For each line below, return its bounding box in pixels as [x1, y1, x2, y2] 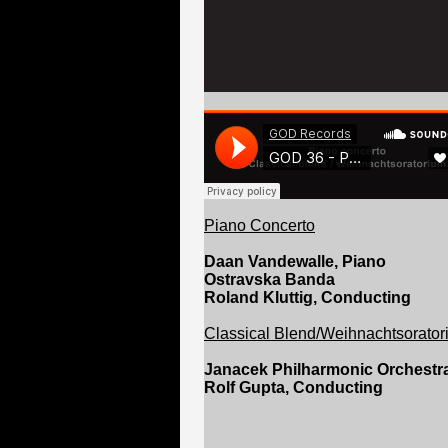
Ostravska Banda [204, 271, 335, 288]
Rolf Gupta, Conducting [204, 379, 383, 396]
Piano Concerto [204, 217, 315, 234]
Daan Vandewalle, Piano [204, 253, 386, 270]
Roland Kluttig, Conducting [204, 289, 411, 306]
